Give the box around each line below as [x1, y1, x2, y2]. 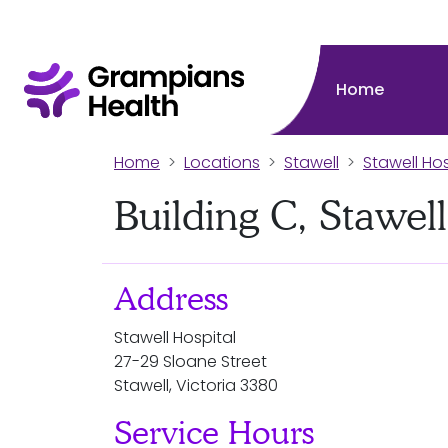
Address [114, 279, 228, 318]
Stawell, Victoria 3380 [114, 374, 278, 397]
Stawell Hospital [114, 326, 236, 349]
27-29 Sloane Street [114, 350, 267, 373]
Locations [184, 151, 260, 174]
